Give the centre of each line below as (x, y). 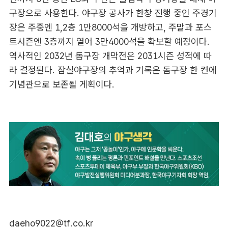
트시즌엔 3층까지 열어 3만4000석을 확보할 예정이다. (109, 42)
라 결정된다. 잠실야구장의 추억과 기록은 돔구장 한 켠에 (113, 70)
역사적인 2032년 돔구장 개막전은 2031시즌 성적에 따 (110, 56)
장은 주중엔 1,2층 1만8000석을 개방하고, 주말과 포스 (110, 27)
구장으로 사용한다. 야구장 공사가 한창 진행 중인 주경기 (113, 13)
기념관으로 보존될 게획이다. (62, 84)
